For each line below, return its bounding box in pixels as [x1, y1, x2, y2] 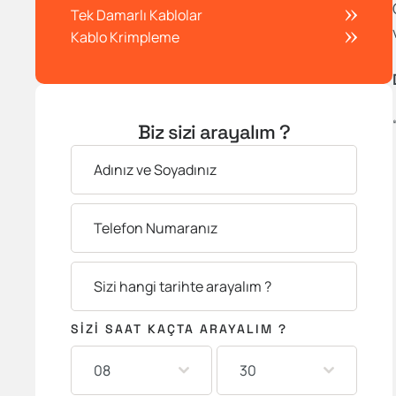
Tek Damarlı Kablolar [71, 5, 202, 25]
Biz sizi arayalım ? [138, 119, 291, 144]
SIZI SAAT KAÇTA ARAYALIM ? [71, 321, 287, 337]
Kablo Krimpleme [71, 27, 179, 47]
